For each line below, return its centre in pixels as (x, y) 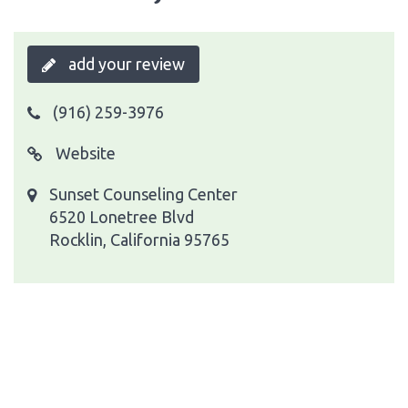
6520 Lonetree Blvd (122, 216)
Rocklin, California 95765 (139, 239)
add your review (125, 63)
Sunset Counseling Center (143, 194)
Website (84, 153)
